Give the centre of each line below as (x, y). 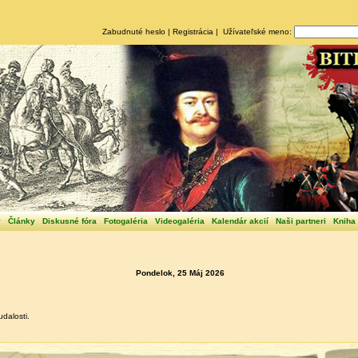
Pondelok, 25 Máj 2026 (180, 273)
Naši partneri (301, 221)
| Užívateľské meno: (253, 32)
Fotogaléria (126, 221)
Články (22, 221)
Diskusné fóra (70, 221)
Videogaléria (180, 221)
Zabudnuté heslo (133, 32)
